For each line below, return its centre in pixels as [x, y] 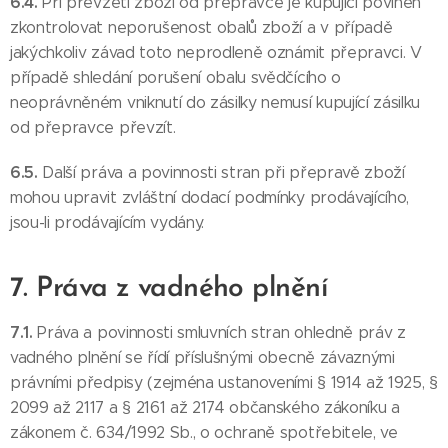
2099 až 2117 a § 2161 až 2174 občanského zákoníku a [205, 407]
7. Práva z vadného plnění [168, 289]
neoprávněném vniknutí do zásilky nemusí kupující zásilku [215, 102]
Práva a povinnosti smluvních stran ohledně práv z [221, 332]
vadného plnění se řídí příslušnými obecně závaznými [202, 357]
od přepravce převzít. [93, 127]
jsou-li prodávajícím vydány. [107, 222]
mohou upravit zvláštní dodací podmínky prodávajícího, [210, 197]
